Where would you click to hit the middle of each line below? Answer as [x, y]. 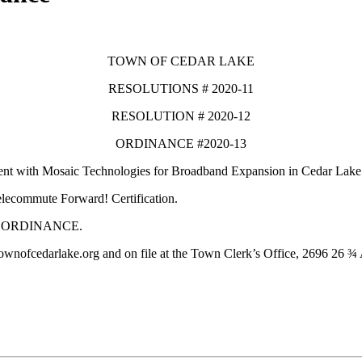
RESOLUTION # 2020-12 [181, 116]
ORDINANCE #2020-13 [181, 143]
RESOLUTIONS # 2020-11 [181, 88]
